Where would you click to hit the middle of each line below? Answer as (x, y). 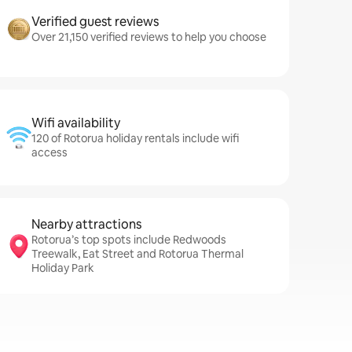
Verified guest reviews (95, 22)
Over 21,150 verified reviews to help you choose (149, 37)
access (49, 152)
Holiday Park (63, 268)
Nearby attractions (86, 224)
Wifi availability (76, 123)
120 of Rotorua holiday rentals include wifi (135, 138)
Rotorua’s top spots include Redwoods (129, 240)
